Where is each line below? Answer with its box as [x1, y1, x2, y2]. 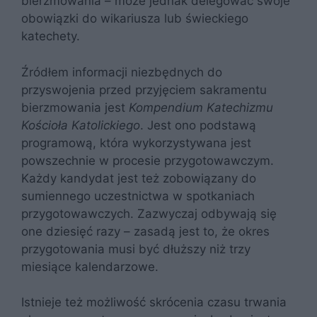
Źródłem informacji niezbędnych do [21, 64, 222, 79]
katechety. [21, 29, 83, 43]
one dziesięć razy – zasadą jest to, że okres [21, 224, 270, 238]
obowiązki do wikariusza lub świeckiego [21, 11, 248, 25]
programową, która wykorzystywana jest [21, 135, 251, 150]
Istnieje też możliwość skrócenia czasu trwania [21, 295, 287, 309]
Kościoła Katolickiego [21, 117, 140, 132]
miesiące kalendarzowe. [21, 259, 162, 274]
